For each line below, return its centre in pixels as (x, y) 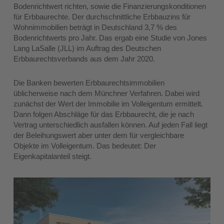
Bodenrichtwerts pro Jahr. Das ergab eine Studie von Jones (110, 38)
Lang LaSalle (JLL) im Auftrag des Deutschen (87, 48)
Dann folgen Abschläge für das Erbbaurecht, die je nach (104, 114)
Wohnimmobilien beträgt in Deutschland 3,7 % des (95, 27)
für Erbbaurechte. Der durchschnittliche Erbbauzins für (102, 17)
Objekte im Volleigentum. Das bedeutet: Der (85, 146)
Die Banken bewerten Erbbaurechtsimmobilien (89, 83)
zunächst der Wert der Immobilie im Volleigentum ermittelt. (108, 104)
